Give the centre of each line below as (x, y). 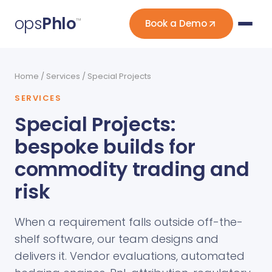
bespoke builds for (105, 147)
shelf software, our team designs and (117, 239)
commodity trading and (132, 169)
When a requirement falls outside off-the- (129, 222)
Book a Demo (176, 23)
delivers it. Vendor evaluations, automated (130, 256)
